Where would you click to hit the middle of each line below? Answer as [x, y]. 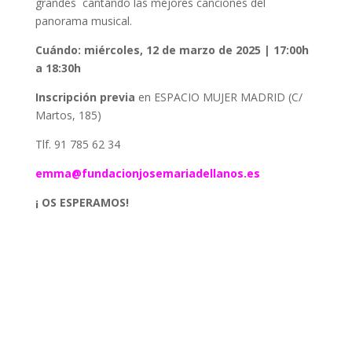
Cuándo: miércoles [87, 49]
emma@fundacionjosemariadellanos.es [147, 173]
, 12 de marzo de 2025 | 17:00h [224, 49]
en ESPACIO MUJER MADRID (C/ [220, 97]
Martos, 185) [68, 115]
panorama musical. [85, 20]
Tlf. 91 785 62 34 [77, 144]
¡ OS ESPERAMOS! [82, 202]
